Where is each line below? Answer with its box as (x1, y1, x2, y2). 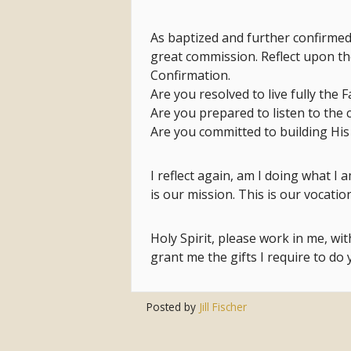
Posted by (147, 299, 200, 315)
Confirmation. (150, 67, 230, 85)
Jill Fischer (199, 299, 248, 315)
